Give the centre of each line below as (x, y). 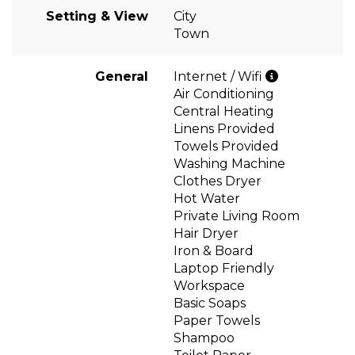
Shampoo (204, 338)
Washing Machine (229, 163)
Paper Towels (217, 320)
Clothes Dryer (218, 181)
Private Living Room (237, 216)
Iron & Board (214, 250)
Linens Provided (224, 128)
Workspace (209, 285)
